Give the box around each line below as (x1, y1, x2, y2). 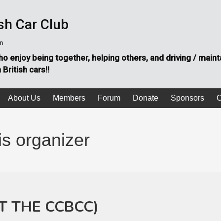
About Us (7, 94, 40, 102)
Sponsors (170, 94, 204, 102)
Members (52, 94, 85, 102)
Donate (132, 94, 158, 102)
